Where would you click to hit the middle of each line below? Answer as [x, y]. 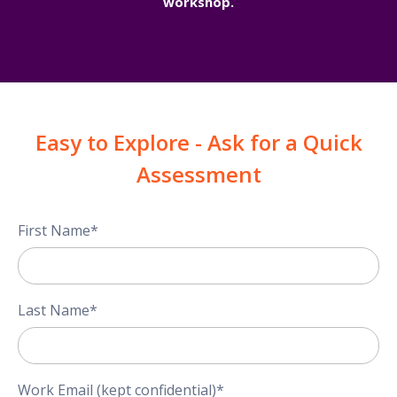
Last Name [54, 311]
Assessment [198, 175]
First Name [54, 231]
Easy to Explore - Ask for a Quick [198, 143]
